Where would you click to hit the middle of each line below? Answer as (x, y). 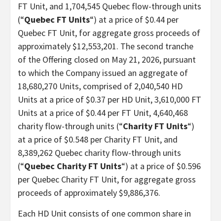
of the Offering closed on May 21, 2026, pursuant (107, 59)
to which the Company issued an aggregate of (103, 73)
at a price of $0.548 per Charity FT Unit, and (98, 139)
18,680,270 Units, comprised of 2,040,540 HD (100, 86)
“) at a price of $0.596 (161, 166)
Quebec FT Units (57, 19)
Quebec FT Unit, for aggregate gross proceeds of (109, 33)
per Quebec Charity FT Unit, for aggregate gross (107, 179)
